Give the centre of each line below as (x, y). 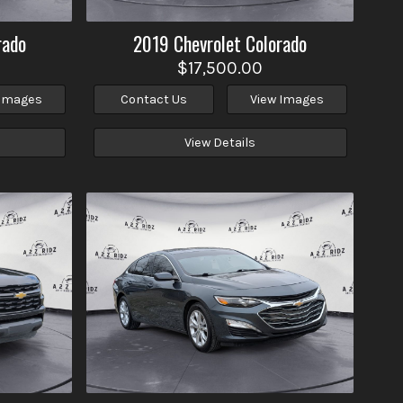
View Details (220, 142)
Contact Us (153, 100)
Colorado (277, 43)
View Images (287, 100)
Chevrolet (208, 43)
